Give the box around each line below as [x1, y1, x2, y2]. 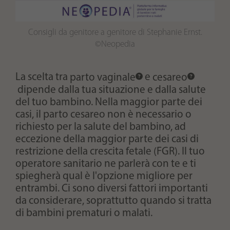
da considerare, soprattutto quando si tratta [15, 195, 212, 206]
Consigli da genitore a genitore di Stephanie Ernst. [28, 28, 202, 37]
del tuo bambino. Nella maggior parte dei [15, 97, 202, 108]
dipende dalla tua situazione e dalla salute [15, 84, 206, 95]
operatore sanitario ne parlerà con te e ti [15, 158, 196, 169]
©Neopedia [95, 40, 135, 49]
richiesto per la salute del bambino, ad [15, 121, 186, 132]
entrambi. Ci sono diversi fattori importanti [15, 183, 208, 194]
